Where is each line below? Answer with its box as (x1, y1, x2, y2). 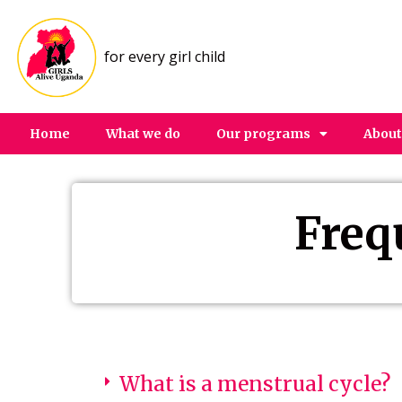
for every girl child (103, 46, 225, 66)
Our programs (216, 125, 311, 142)
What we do (106, 125, 181, 142)
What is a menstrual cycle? (119, 371, 390, 397)
